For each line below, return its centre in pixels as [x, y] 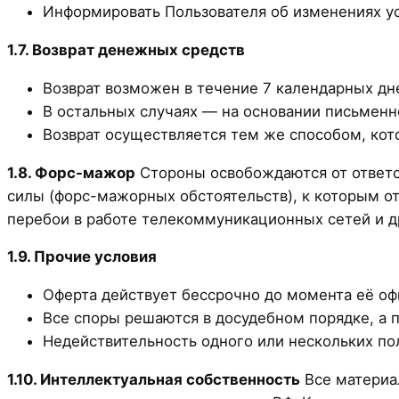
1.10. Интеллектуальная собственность [154, 379]
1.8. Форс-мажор [71, 172]
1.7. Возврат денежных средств [126, 49]
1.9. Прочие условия [82, 257]
